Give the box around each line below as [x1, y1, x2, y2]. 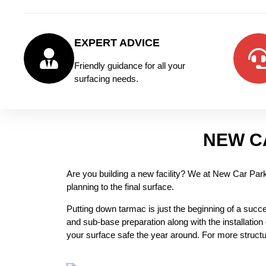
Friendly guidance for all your [74, 60, 185, 71]
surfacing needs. [74, 73, 138, 84]
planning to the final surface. [66, 181, 174, 192]
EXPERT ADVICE [74, 36, 160, 49]
